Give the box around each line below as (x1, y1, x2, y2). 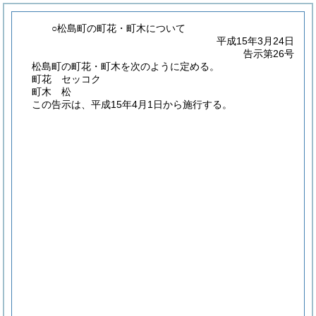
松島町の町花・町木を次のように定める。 (32, 61, 219, 72)
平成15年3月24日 (217, 35, 294, 47)
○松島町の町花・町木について (51, 23, 186, 34)
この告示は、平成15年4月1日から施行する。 (32, 99, 232, 110)
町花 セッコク (32, 73, 101, 85)
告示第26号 (243, 48, 294, 59)
